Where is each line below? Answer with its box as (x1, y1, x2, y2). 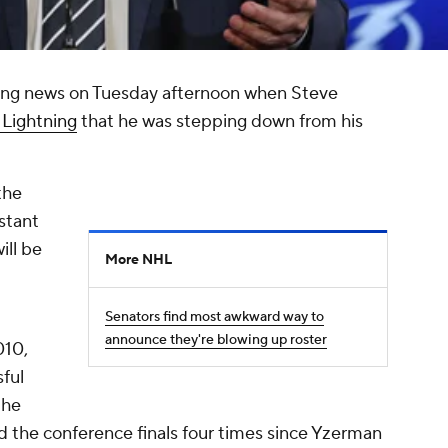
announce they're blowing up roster (105, 331, 327, 350)
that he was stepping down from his (77, 110, 363, 134)
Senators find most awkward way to (105, 308, 324, 327)
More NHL (105, 251, 172, 270)
